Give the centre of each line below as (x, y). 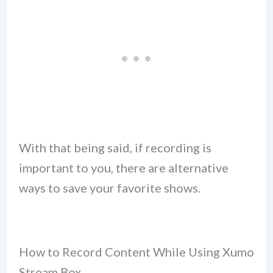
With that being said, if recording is (115, 147)
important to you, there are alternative (123, 167)
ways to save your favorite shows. (109, 187)
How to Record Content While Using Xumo (136, 252)
